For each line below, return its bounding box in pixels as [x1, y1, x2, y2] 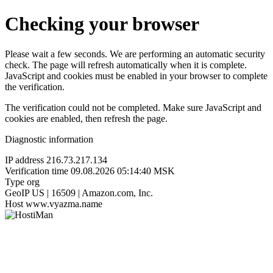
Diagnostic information [5, 133, 93, 144]
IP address [5, 154, 44, 165]
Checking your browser [5, 13, 199, 35]
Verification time [5, 165, 68, 176]
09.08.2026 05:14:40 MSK [71, 165, 175, 176]
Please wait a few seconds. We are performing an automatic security [5, 48, 265, 59]
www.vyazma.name [26, 198, 102, 209]
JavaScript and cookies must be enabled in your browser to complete [5, 70, 268, 81]
